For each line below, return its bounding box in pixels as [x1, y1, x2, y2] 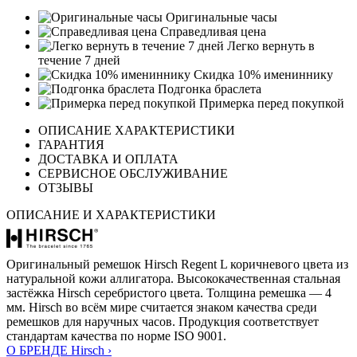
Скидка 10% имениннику [190, 68, 333, 82]
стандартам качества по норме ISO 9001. [6, 329, 226, 343]
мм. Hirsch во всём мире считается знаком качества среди [6, 300, 317, 315]
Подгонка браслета [155, 82, 261, 96]
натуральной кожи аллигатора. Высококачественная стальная [6, 272, 340, 286]
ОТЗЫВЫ [38, 181, 93, 195]
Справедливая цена [157, 25, 266, 39]
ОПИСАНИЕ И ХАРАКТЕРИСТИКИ [6, 208, 216, 222]
